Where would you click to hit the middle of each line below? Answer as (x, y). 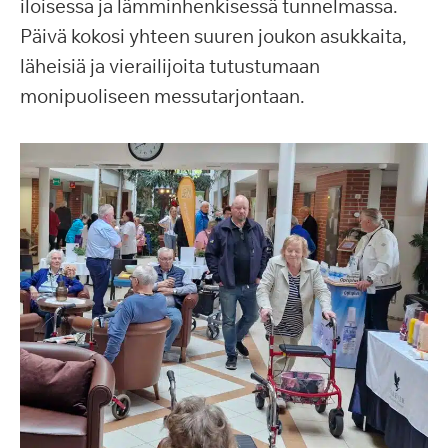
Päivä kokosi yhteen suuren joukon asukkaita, (213, 36)
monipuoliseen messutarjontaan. (162, 96)
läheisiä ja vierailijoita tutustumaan (170, 66)
